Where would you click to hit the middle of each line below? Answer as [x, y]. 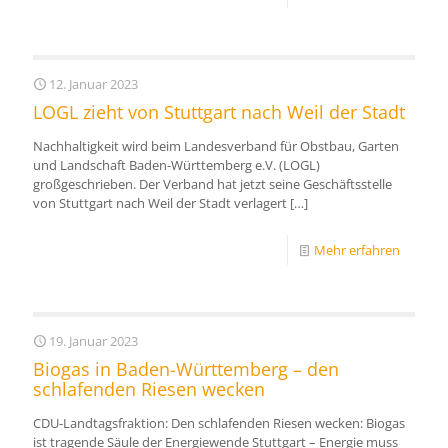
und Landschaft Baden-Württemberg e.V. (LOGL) [176, 164]
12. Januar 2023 [93, 83]
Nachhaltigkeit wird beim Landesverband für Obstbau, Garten [216, 145]
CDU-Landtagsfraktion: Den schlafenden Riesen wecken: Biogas [219, 422]
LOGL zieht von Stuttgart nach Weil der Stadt [219, 111]
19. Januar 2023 [93, 340]
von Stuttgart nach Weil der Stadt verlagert [160, 202]
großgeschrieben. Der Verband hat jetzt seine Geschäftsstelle [212, 183]
